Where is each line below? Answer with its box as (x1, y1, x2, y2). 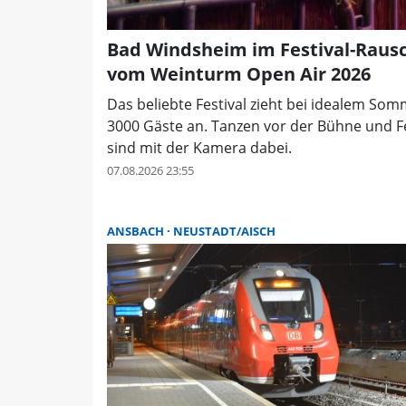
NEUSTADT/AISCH (173, 223, 275, 240)
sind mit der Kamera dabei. (107, 138, 292, 159)
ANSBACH (107, 223, 167, 240)
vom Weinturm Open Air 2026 (107, 62, 371, 87)
